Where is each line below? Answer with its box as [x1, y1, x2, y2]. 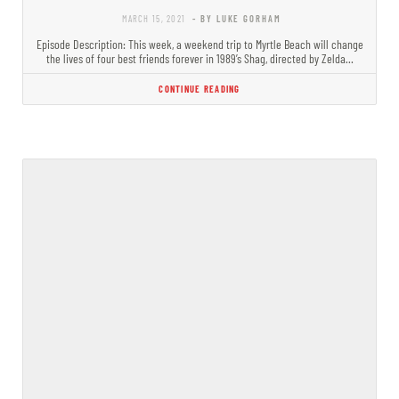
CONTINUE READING [159, 82, 240, 94]
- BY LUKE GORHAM [192, 12, 281, 24]
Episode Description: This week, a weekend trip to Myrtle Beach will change [36, 36, 363, 52]
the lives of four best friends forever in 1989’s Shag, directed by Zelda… [45, 50, 354, 66]
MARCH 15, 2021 [122, 12, 186, 24]
